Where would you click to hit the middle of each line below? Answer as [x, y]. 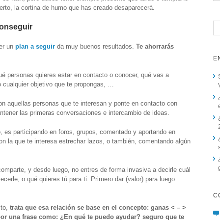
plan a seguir [35, 46]
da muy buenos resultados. [95, 46]
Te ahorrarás [155, 46]
